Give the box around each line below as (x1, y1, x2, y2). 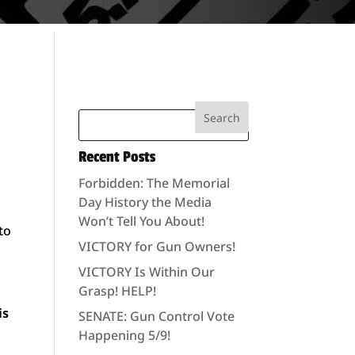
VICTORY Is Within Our (78, 263, 215, 281)
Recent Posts (78, 147, 155, 166)
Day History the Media (78, 193, 212, 211)
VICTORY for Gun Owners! (78, 238, 235, 255)
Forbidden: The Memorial (78, 174, 230, 192)
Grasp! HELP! (78, 282, 156, 300)
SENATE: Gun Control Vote (78, 307, 235, 325)
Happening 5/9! (78, 326, 170, 344)
